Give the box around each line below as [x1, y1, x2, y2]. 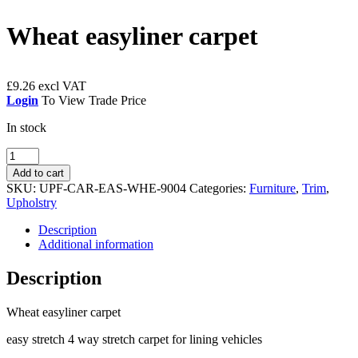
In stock [6, 121, 46, 134]
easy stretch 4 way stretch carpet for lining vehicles [6, 332, 262, 346]
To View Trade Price [38, 93, 146, 107]
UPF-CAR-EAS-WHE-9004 [39, 181, 186, 195]
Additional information [38, 237, 153, 251]
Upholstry [6, 196, 57, 209]
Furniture [249, 181, 296, 195]
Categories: [189, 181, 249, 195]
